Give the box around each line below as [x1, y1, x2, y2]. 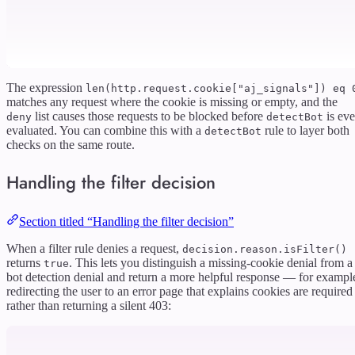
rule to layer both [261, 123, 349, 137]
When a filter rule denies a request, [6, 241, 182, 255]
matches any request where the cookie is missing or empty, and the [6, 94, 338, 109]
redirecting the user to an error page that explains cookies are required [6, 284, 353, 298]
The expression [6, 80, 86, 94]
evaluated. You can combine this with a [6, 123, 204, 137]
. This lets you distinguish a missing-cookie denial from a [69, 255, 353, 269]
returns [6, 255, 44, 269]
